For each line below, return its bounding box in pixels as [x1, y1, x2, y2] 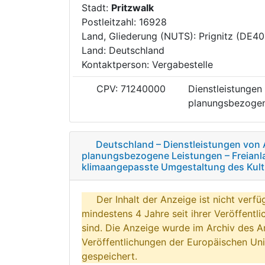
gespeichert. [82, 250, 137, 262]
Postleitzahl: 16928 [82, 15, 167, 28]
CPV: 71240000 [93, 82, 166, 95]
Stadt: [82, 1, 111, 14]
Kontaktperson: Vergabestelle [82, 58, 213, 70]
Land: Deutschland [82, 44, 164, 56]
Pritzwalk [111, 1, 154, 14]
